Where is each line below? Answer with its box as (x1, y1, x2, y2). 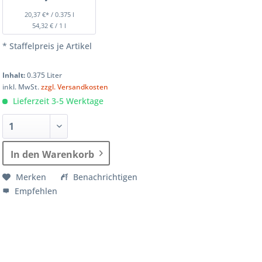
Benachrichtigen (73, 171, 138, 182)
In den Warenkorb (11, 147, 95, 161)
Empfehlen (12, 185, 58, 196)
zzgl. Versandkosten (41, 81, 109, 92)
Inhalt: (2, 70, 27, 80)
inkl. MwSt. (2, 81, 42, 92)
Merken (16, 171, 47, 182)
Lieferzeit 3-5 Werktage (11, 95, 104, 106)
